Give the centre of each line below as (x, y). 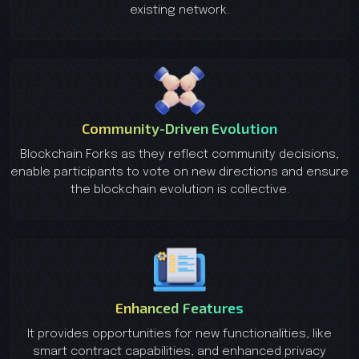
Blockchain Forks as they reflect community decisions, (179, 154)
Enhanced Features (179, 307)
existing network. (179, 10)
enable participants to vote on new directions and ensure (179, 172)
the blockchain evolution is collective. (179, 190)
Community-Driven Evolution (179, 128)
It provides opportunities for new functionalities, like (179, 334)
